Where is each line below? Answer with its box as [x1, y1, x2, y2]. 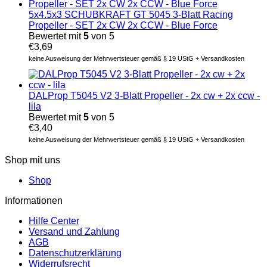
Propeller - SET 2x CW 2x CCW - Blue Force [29, 20, 218, 30]
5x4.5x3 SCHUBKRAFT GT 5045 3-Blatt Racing [29, 9, 233, 20]
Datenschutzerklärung [29, 247, 122, 258]
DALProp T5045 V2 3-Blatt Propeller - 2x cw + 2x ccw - [29, 90, 260, 101]
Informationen [5, 195, 63, 206]
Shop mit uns [5, 154, 60, 165]
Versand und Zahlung [29, 226, 120, 237]
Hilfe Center [29, 215, 79, 226]
